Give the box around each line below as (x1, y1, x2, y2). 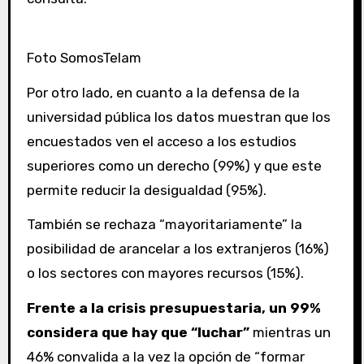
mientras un (252, 324, 331, 341)
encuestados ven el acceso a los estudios (26, 132, 297, 149)
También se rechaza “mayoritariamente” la (26, 216, 302, 233)
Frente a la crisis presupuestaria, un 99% (26, 300, 321, 317)
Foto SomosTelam (26, 49, 141, 66)
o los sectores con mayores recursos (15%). (26, 265, 304, 282)
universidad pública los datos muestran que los (26, 108, 331, 125)
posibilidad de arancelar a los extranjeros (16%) (26, 240, 329, 258)
